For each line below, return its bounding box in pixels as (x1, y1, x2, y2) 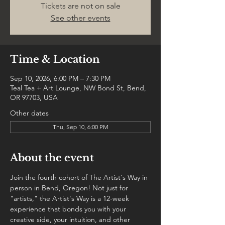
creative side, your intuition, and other (10, 215, 132, 224)
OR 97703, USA (10, 93, 58, 102)
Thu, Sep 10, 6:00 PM (52, 123, 108, 131)
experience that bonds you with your (10, 204, 128, 213)
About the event (10, 152, 94, 164)
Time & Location (10, 53, 100, 65)
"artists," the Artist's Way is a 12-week (10, 194, 131, 203)
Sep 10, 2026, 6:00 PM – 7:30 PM (10, 74, 110, 83)
